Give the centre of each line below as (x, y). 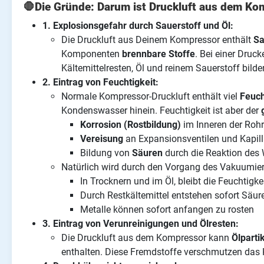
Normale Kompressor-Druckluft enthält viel (151, 97)
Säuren (147, 153)
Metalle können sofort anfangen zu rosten (167, 210)
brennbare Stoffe (159, 54)
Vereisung (102, 139)
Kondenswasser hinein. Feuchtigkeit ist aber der (161, 111)
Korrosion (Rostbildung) (131, 125)
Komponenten (92, 54)
